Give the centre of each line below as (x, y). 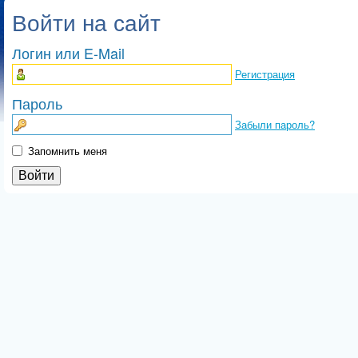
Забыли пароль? (275, 124)
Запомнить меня (68, 151)
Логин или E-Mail (68, 53)
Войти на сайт (86, 22)
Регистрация (265, 74)
